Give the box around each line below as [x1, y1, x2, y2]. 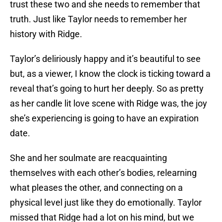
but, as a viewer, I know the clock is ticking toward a [10, 68, 211, 79]
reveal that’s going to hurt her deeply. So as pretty [10, 83, 204, 94]
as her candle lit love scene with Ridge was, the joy [10, 98, 207, 109]
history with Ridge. [10, 29, 82, 40]
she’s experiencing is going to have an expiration [10, 113, 199, 124]
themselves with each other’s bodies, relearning [10, 167, 197, 178]
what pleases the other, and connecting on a [10, 182, 183, 193]
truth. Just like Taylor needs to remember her [10, 14, 187, 25]
